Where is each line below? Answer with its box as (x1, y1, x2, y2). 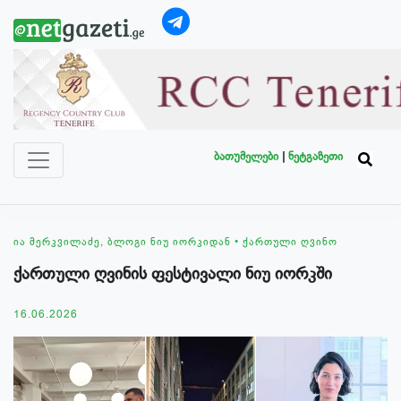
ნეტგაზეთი (288, 149, 343, 165)
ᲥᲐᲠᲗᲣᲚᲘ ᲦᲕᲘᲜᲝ (243, 235, 337, 250)
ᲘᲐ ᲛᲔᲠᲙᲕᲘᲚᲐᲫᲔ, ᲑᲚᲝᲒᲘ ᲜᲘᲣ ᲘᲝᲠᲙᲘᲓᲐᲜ (13, 235, 231, 250)
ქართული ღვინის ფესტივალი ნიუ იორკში (13, 262, 332, 286)
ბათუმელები (214, 149, 282, 165)
